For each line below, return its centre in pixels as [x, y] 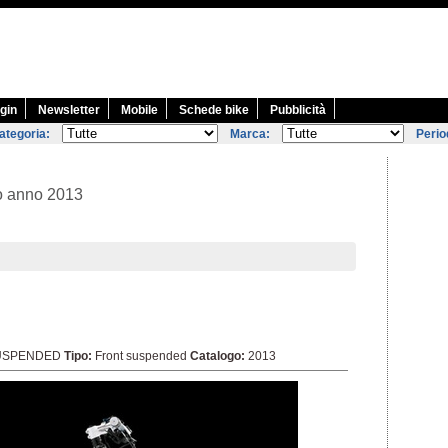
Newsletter [69, 110]
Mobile [139, 110]
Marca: [250, 134]
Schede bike [214, 110]
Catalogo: [217, 356]
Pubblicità [298, 110]
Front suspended [141, 356]
